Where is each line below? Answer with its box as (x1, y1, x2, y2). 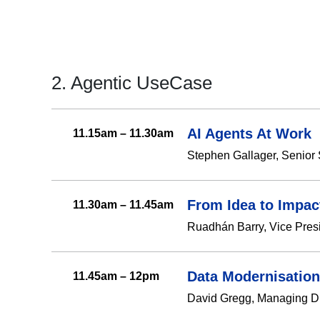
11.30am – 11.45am (73, 199, 174, 211)
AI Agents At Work (187, 126, 311, 142)
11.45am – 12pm (73, 270, 159, 283)
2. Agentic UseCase (51, 73, 212, 94)
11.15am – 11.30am (73, 127, 174, 140)
